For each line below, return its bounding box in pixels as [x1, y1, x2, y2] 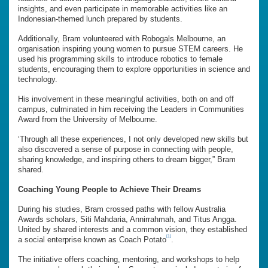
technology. [18, 75, 57, 84]
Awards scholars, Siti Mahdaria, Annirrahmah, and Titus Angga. [18, 215, 237, 224]
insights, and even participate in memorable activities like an [18, 4, 227, 14]
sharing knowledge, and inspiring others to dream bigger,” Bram [18, 155, 236, 165]
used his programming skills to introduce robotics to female [18, 54, 223, 64]
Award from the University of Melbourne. [18, 115, 157, 124]
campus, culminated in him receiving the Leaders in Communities [18, 105, 244, 114]
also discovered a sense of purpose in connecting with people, [18, 145, 233, 154]
